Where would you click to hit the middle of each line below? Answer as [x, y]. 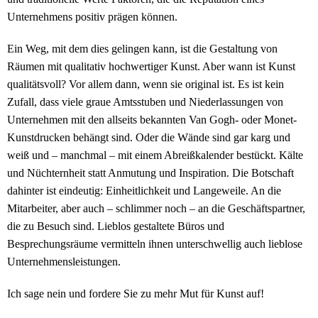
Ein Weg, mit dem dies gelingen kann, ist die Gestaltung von [142, 49]
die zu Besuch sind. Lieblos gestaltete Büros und [116, 226]
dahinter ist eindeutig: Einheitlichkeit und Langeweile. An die [144, 191]
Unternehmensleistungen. [64, 262]
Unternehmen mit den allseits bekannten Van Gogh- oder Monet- [152, 120]
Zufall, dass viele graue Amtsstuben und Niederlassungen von [145, 102]
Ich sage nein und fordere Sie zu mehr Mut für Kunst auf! [136, 294]
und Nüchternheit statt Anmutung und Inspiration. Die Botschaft [150, 173]
